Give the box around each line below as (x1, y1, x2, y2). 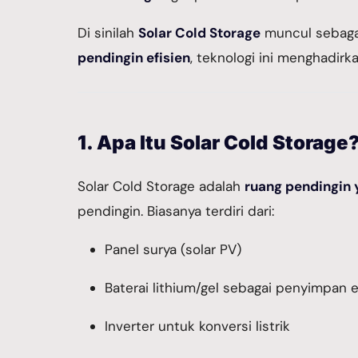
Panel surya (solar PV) (105, 241, 241, 258)
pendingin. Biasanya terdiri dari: (78, 202, 274, 220)
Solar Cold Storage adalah (78, 177, 245, 195)
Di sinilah (78, 24, 138, 42)
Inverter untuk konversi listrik (105, 317, 290, 335)
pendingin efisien (78, 49, 190, 66)
